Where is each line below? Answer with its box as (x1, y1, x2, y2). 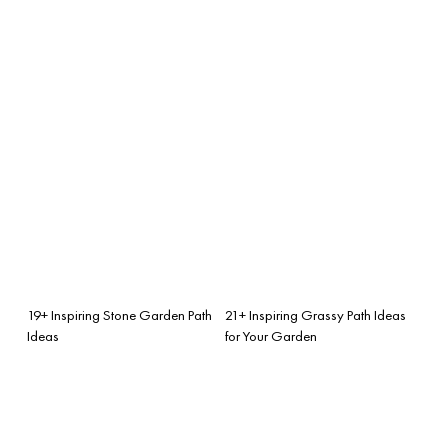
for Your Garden (225, 326, 317, 345)
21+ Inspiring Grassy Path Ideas (225, 305, 406, 324)
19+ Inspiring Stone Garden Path (27, 305, 212, 324)
